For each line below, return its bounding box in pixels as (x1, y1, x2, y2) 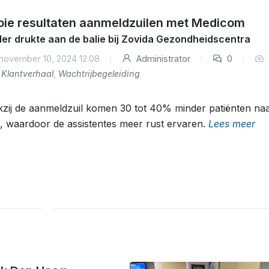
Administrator (133, 53, 190, 64)
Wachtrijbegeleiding (58, 68, 140, 79)
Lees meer (208, 118, 255, 130)
